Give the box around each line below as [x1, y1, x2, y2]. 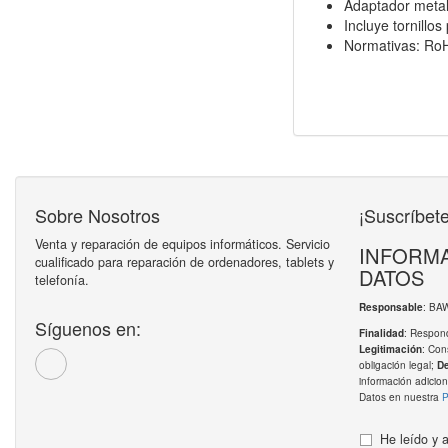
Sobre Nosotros [35, 202, 160, 229]
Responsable [358, 300, 423, 315]
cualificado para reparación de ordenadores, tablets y [35, 253, 334, 272]
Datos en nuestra [358, 389, 442, 405]
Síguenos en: [35, 315, 141, 342]
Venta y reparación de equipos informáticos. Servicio [35, 235, 330, 254]
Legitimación [358, 342, 422, 357]
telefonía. [35, 271, 89, 290]
